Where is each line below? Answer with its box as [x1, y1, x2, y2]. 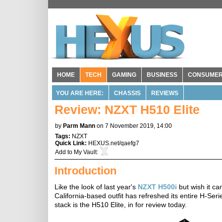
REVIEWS [151, 90, 178, 97]
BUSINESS [147, 71, 177, 78]
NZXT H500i [138, 183, 177, 191]
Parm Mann [63, 122, 95, 129]
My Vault [74, 149, 97, 156]
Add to [55, 149, 74, 156]
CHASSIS [114, 90, 141, 97]
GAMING [112, 71, 136, 78]
